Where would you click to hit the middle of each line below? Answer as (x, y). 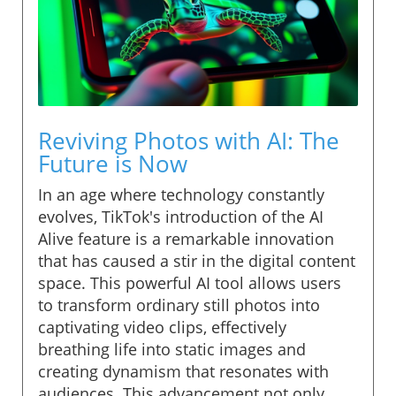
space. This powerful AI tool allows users (190, 282)
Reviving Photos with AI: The (189, 140)
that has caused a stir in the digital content (197, 260)
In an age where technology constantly (181, 194)
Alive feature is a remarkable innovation (186, 238)
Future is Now (113, 163)
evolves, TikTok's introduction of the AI (181, 216)
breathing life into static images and (172, 349)
